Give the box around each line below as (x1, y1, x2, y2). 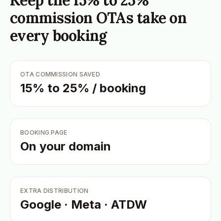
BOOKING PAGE (20, 129, 68, 136)
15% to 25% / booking (20, 81, 146, 95)
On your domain (20, 139, 111, 153)
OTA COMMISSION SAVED (20, 71, 100, 78)
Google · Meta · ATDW (20, 197, 147, 212)
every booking (10, 26, 107, 45)
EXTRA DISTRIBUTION (20, 187, 89, 194)
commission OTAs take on (10, 8, 186, 27)
